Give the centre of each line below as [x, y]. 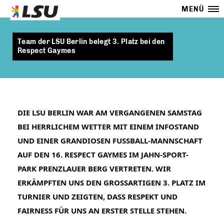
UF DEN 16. [40, 154]
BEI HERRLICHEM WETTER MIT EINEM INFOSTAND [108, 126]
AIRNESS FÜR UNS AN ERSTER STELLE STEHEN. [102, 210]
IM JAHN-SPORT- [158, 154]
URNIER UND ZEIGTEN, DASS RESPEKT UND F [97, 196]
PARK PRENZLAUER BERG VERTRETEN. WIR [94, 168]
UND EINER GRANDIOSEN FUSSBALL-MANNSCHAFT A [110, 140]
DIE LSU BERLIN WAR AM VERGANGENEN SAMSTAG [110, 112]
